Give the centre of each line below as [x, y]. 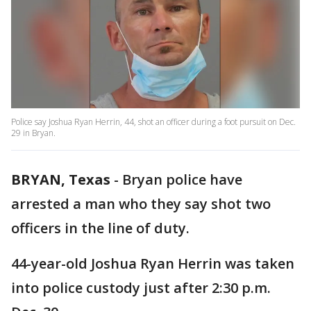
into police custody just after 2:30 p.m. [141, 288]
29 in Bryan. [33, 133]
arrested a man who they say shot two [141, 204]
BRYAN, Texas [61, 180]
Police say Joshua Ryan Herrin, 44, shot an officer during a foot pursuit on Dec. [153, 122]
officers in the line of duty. [100, 228]
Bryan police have [182, 180]
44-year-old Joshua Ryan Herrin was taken [153, 264]
